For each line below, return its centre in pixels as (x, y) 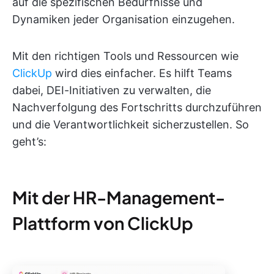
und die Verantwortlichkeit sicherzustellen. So (131, 124)
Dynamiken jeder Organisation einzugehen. (124, 19)
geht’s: (29, 142)
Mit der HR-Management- (119, 197)
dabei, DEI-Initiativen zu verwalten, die (112, 90)
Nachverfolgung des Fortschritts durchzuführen (137, 107)
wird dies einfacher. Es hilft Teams (142, 73)
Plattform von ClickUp (103, 223)
